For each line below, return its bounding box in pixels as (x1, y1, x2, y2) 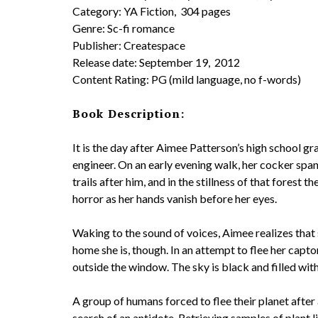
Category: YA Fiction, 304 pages (72, 4, 231, 18)
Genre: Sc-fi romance (72, 21, 175, 35)
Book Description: (72, 106, 185, 121)
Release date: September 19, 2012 (72, 55, 240, 69)
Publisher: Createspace (72, 38, 185, 52)
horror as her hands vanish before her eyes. (72, 192, 277, 205)
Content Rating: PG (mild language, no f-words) (72, 72, 301, 86)
